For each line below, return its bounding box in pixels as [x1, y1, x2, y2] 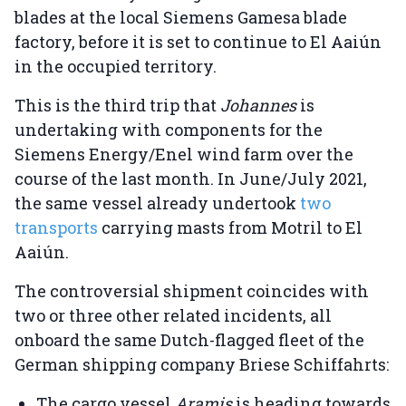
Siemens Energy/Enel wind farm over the [14, 143, 353, 166]
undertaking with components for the [14, 119, 323, 141]
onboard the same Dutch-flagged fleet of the [14, 329, 364, 352]
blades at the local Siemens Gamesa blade [14, 6, 347, 29]
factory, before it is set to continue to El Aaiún [14, 31, 382, 53]
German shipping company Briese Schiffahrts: [14, 353, 389, 376]
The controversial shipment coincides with [14, 280, 369, 303]
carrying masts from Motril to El [101, 217, 362, 239]
